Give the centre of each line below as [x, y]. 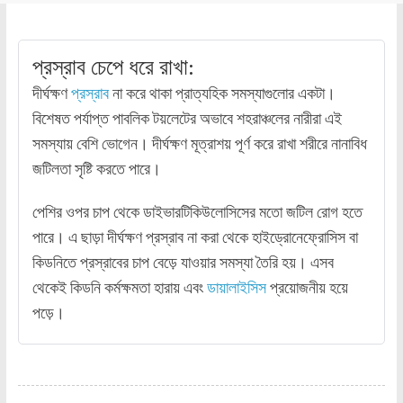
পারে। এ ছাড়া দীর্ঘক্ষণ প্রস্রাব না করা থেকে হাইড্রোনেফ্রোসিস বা [195, 237]
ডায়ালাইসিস [236, 288]
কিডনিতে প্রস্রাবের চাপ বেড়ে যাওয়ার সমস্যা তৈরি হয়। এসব [183, 263]
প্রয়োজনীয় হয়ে [307, 288]
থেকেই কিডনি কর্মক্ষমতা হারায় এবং [119, 288]
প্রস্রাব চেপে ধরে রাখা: [113, 67]
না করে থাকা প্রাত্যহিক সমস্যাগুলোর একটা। [222, 94]
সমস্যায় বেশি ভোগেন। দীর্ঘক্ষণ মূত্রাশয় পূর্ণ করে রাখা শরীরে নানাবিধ [199, 144]
